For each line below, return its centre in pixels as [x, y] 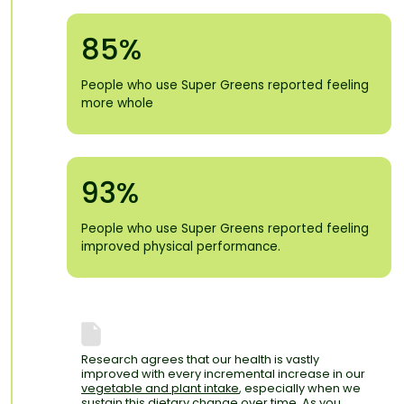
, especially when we [300, 389]
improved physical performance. [181, 247]
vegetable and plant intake [160, 389]
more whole [117, 104]
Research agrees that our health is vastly [200, 360]
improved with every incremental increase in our [223, 374]
